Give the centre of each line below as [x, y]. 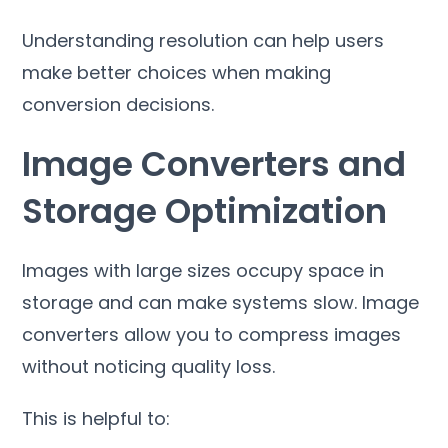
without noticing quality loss [147, 366]
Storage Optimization [205, 210]
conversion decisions [117, 104]
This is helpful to [94, 418]
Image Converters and [214, 163]
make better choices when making [177, 72]
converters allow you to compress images [212, 334]
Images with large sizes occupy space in [203, 270]
